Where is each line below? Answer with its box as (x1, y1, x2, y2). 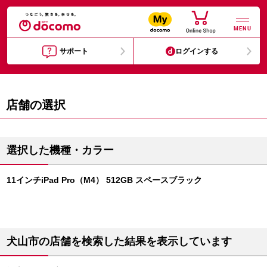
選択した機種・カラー (7, 144, 114, 156)
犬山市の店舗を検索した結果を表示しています (7, 235, 232, 247)
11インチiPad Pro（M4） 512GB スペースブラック (7, 175, 202, 185)
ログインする (175, 47, 219, 55)
